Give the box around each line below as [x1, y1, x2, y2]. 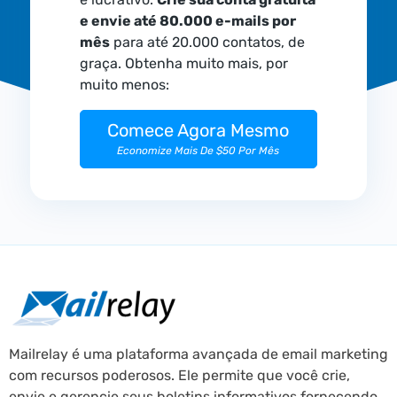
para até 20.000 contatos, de [109, 33, 305, 51]
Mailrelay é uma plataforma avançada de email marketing [9, 345, 388, 362]
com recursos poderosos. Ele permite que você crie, [9, 366, 350, 384]
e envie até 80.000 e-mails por [79, 12, 296, 29]
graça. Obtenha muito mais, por [79, 54, 288, 72]
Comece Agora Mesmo [107, 119, 290, 141]
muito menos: [79, 75, 169, 93]
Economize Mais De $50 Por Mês [117, 144, 280, 157]
